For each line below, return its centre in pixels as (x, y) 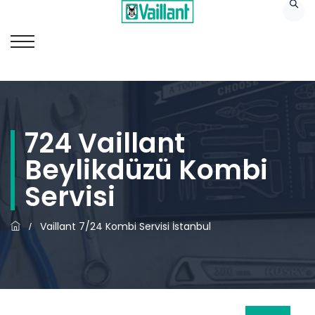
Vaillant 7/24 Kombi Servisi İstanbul (126, 226)
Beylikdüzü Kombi (146, 170)
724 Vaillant (105, 143)
